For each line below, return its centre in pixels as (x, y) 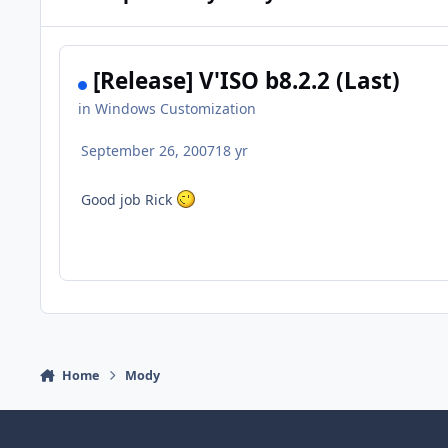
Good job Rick (129, 200)
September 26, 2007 (148, 151)
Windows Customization (176, 109)
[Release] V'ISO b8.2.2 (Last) (247, 81)
